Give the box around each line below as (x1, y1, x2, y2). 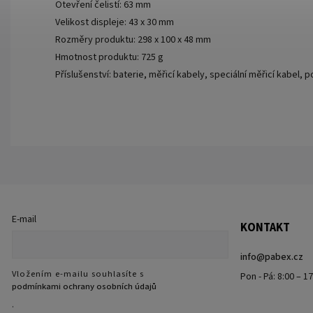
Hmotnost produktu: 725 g (55, 50, 163, 65)
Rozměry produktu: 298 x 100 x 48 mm (55, 33, 211, 48)
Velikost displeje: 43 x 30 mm (55, 15, 174, 30)
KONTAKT (240, 219, 290, 237)
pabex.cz (264, 250, 303, 265)
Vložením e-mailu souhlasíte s (12, 267, 144, 280)
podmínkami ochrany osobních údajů (12, 279, 156, 293)
